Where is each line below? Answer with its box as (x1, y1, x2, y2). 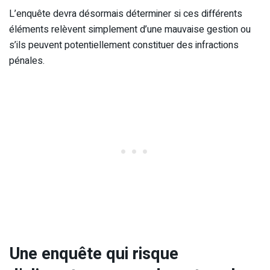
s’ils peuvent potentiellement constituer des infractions (9, 38, 239, 53)
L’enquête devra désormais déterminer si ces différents (9, 7, 242, 22)
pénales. (9, 54, 45, 69)
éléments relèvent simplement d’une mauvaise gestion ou (9, 22, 251, 37)
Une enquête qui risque (9, 241, 178, 266)
